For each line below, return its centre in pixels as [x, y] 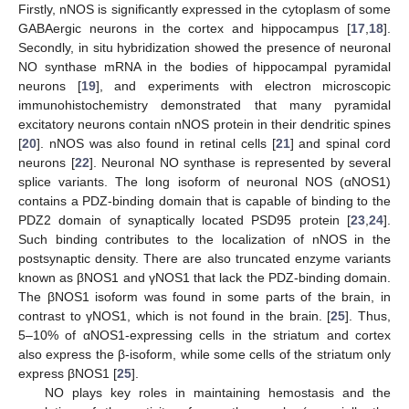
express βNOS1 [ [68, 373]
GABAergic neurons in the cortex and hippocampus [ [184, 28]
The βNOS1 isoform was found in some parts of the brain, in [204, 296]
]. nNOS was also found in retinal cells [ [156, 143]
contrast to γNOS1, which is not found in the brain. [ [175, 315]
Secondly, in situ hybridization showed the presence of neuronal [204, 47]
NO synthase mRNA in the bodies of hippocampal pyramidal [204, 66]
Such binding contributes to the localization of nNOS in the [204, 239]
